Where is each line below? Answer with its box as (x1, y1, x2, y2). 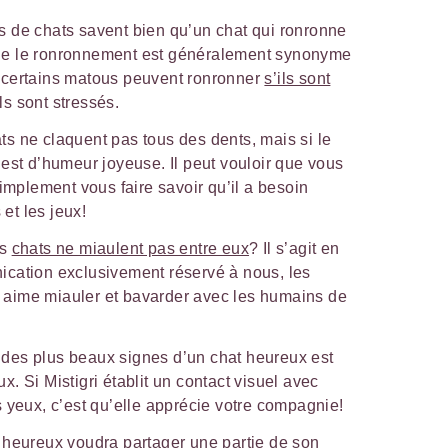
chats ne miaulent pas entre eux (11, 239, 250, 257)
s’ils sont (264, 69, 331, 87)
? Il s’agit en (249, 239, 340, 257)
